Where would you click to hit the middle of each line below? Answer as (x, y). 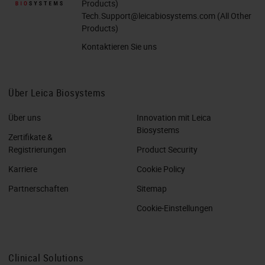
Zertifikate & (30, 137)
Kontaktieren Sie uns (119, 47)
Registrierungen (37, 150)
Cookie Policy (161, 169)
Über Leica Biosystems (57, 93)
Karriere (23, 169)
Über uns (25, 118)
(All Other (233, 16)
